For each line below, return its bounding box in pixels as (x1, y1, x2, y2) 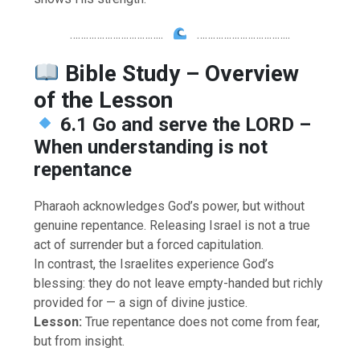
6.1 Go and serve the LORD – (60, 112, 312, 136)
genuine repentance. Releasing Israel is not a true (34, 217, 311, 233)
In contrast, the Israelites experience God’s (34, 256, 275, 272)
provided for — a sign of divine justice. (34, 294, 248, 310)
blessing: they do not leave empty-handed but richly (34, 275, 324, 291)
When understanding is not (34, 135, 268, 158)
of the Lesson (34, 86, 174, 113)
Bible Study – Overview (64, 59, 299, 87)
